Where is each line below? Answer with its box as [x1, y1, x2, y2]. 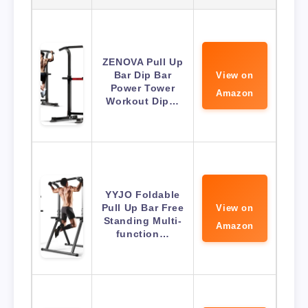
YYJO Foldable [105, 189, 180, 201]
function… [115, 228, 170, 240]
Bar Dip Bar [113, 69, 172, 81]
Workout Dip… [106, 96, 179, 107]
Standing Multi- [103, 215, 182, 227]
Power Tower [110, 82, 175, 94]
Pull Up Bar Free [101, 202, 184, 214]
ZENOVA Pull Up [102, 56, 184, 68]
